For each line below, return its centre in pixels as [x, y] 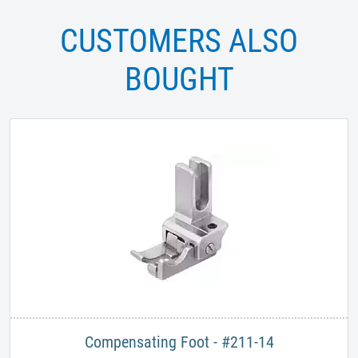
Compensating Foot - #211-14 [179, 342]
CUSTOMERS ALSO [179, 41]
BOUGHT [179, 79]
